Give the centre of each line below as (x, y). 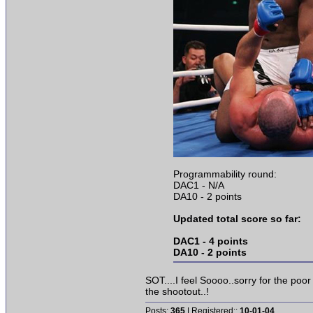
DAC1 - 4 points (211, 241)
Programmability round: (225, 174)
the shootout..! (177, 291)
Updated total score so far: (237, 219)
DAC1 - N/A (199, 185)
